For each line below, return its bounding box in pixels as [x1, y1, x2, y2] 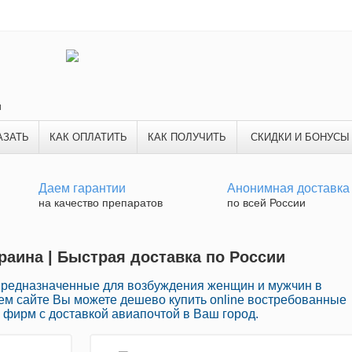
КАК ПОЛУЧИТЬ [148, 131, 226, 143]
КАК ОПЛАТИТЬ [49, 131, 127, 143]
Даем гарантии [38, 181, 126, 195]
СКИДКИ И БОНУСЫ [250, 131, 350, 143]
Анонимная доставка [227, 181, 350, 195]
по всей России [227, 196, 306, 209]
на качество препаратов [38, 196, 163, 209]
